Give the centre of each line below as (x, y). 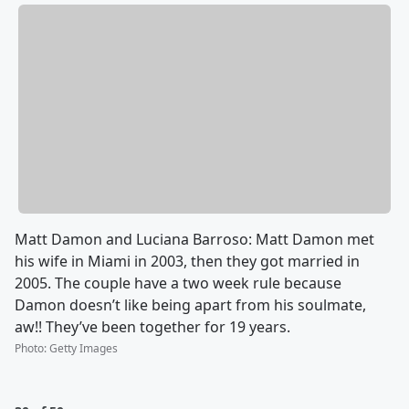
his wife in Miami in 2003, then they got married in (187, 262)
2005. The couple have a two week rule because (178, 283)
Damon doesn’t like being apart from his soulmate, (190, 305)
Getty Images (84, 349)
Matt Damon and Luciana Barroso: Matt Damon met (194, 240)
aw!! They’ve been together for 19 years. (152, 327)
